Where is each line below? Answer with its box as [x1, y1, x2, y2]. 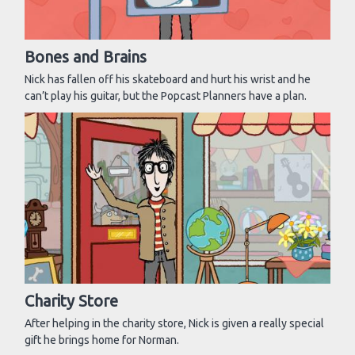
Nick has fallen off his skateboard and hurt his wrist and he [25, 72, 311, 86]
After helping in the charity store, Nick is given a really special [25, 316, 324, 330]
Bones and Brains [25, 47, 147, 66]
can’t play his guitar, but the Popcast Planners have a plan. [25, 89, 307, 102]
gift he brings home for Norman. [25, 333, 179, 346]
